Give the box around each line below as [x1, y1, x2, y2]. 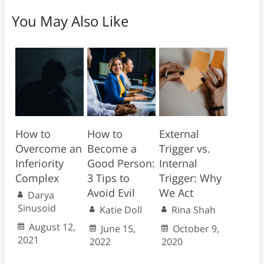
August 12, [28, 220, 75, 234]
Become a [87, 141, 137, 156]
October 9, [172, 222, 219, 236]
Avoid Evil [87, 186, 135, 200]
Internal [159, 156, 197, 171]
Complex [15, 171, 59, 186]
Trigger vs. [159, 141, 210, 156]
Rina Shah [171, 203, 216, 217]
